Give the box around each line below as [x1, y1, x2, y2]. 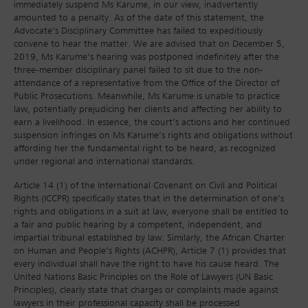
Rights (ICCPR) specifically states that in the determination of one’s [14, 194, 284, 203]
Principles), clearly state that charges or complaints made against [14, 285, 278, 295]
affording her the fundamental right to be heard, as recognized [14, 144, 276, 153]
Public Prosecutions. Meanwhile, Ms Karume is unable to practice [14, 91, 280, 101]
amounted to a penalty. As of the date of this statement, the [14, 13, 264, 23]
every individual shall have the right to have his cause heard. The [14, 259, 279, 269]
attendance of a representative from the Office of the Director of [14, 78, 279, 88]
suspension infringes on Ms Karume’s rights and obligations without [14, 131, 293, 140]
